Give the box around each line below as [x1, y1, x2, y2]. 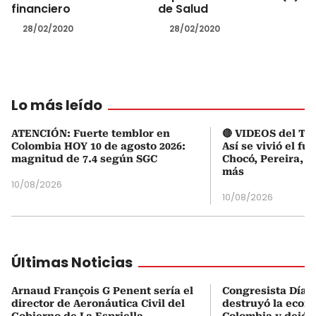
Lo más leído [11, 95, 102, 115]
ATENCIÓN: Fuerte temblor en [11, 127, 170, 139]
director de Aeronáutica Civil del [11, 297, 185, 309]
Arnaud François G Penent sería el [11, 284, 193, 296]
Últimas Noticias [11, 252, 133, 272]
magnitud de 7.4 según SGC [11, 152, 157, 164]
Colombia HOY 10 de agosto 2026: [11, 140, 186, 152]
